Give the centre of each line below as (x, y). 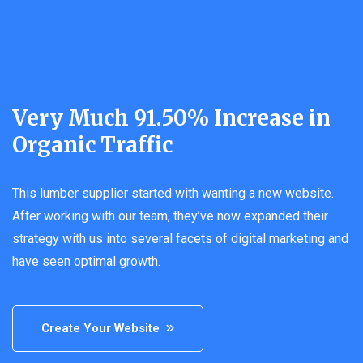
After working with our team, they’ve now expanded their (170, 216)
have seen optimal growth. (86, 261)
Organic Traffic (92, 144)
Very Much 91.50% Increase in (171, 117)
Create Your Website (100, 328)
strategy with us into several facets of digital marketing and (180, 238)
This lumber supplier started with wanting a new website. (173, 193)
